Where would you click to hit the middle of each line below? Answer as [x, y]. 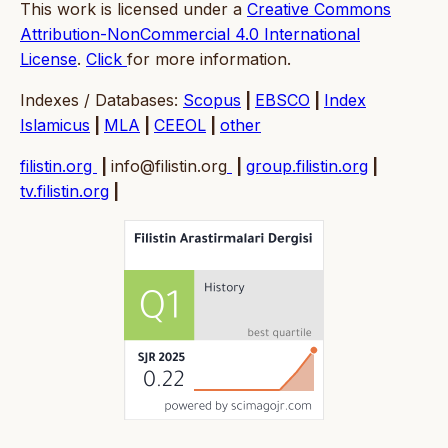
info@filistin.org [169, 165]
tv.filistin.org [64, 190]
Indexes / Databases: [101, 99]
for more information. [209, 58]
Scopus [212, 99]
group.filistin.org [307, 165]
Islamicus [55, 124]
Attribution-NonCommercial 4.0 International [190, 33]
